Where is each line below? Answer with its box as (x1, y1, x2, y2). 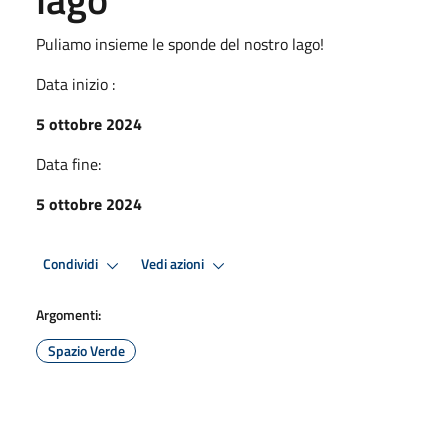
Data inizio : (36, 71, 115, 96)
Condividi (43, 253, 101, 276)
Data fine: (36, 151, 101, 176)
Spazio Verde (47, 339, 125, 361)
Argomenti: (36, 303, 101, 325)
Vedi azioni (141, 253, 207, 276)
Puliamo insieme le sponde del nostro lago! (36, 31, 324, 56)
